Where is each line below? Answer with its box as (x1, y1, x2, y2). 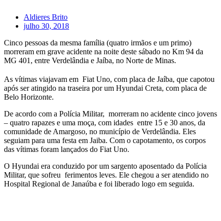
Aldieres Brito (24, 12, 68, 21)
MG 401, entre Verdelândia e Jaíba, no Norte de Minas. (4, 56, 176, 65)
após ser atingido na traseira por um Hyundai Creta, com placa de (4, 83, 207, 92)
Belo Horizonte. (4, 92, 54, 101)
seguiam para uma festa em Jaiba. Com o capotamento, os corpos (4, 136, 206, 145)
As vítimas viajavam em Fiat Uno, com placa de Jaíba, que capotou (4, 74, 215, 83)
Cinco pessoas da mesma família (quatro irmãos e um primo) (4, 38, 193, 47)
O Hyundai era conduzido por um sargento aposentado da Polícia (4, 161, 207, 170)
